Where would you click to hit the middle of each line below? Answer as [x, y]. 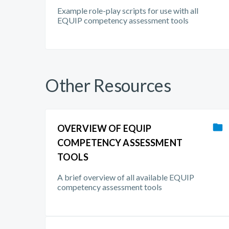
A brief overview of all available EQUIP [126, 177]
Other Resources [108, 85]
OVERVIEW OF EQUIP [105, 128]
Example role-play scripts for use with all [128, 10]
